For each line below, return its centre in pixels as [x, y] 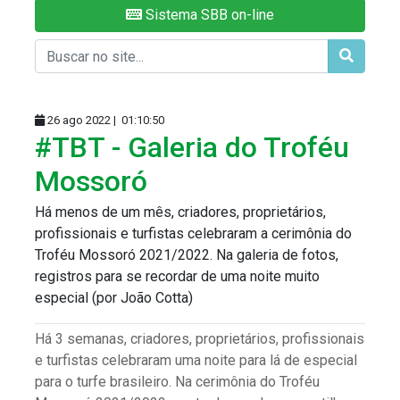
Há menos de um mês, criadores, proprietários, [180, 212]
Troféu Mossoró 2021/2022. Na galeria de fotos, [187, 255]
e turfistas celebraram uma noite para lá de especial [196, 361]
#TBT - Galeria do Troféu [192, 148]
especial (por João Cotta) [114, 298]
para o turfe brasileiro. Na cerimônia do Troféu [177, 382]
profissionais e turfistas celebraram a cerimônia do [193, 234]
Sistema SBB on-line [208, 15]
